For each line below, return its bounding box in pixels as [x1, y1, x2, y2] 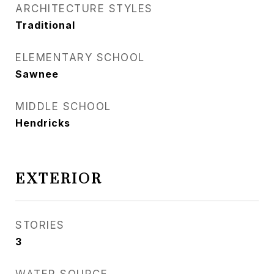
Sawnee [15, 68, 59, 80]
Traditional [15, 19, 75, 31]
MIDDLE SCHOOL [15, 100, 111, 113]
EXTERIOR [15, 171, 102, 188]
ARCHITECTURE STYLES [15, 2, 153, 15]
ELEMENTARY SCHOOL [15, 51, 145, 64]
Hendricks [15, 117, 70, 129]
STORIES [15, 219, 65, 231]
